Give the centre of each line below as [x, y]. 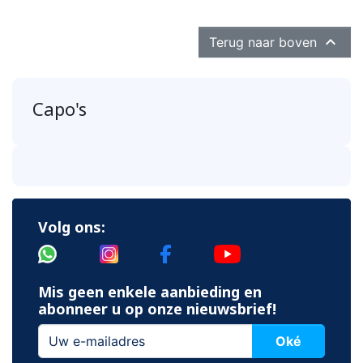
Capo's [60, 109]
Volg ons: [72, 227]
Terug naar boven [265, 43]
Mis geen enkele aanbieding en [150, 291]
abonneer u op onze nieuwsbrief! [157, 308]
